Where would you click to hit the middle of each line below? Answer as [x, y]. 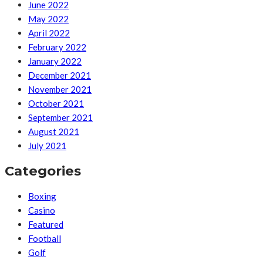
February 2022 [57, 47]
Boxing [42, 196]
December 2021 [60, 75]
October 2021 [56, 104]
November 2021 [60, 90]
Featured [46, 224]
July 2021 [47, 146]
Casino [42, 210]
